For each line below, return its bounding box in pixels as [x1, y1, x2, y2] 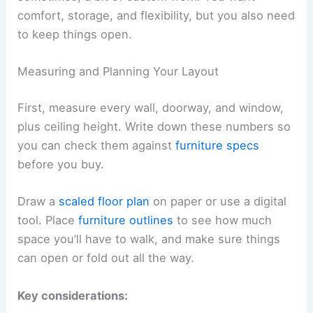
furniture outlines [78, 213, 174, 228]
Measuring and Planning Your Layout [17, 64, 219, 79]
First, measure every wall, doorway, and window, [17, 101, 284, 115]
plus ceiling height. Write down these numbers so [17, 119, 291, 134]
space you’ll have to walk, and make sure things [17, 232, 281, 247]
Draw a [17, 194, 59, 209]
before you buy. [17, 157, 105, 172]
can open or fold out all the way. [17, 251, 195, 265]
